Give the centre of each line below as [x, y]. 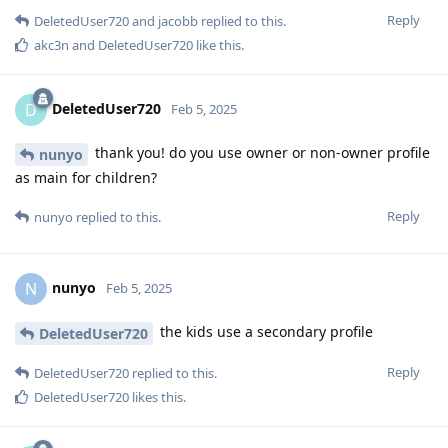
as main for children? [86, 177]
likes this [156, 396]
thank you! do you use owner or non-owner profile [260, 153]
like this [217, 45]
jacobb [178, 21]
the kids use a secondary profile [264, 331]
